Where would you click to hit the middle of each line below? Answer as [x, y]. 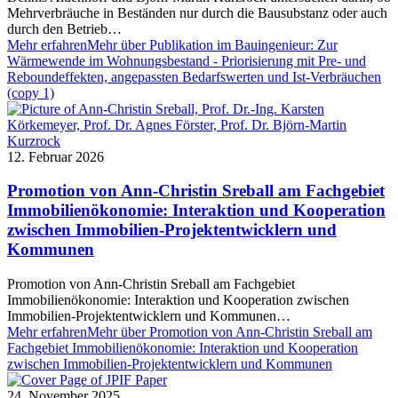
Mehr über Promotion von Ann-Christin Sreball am [230, 332]
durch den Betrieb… [64, 28]
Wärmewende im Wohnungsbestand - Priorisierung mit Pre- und [187, 60]
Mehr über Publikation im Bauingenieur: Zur [212, 44]
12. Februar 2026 [56, 156]
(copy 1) [31, 92]
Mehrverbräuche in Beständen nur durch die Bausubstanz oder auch [197, 12]
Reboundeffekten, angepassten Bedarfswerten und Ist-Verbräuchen [194, 76]
